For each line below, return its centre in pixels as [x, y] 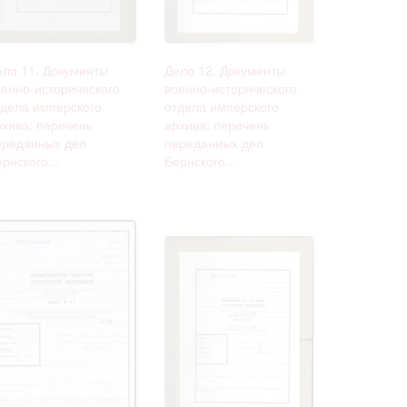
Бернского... [200, 160]
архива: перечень [217, 124]
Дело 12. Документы [225, 69]
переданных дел [214, 142]
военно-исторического [231, 88]
